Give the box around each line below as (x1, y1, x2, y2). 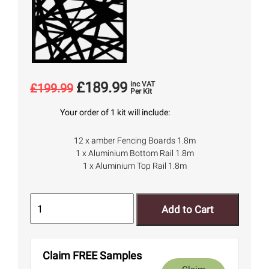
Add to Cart (162, 203, 214, 216)
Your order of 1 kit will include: (60, 107, 170, 118)
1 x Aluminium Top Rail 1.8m (82, 161, 187, 171)
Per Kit (130, 87, 152, 96)
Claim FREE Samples (43, 249, 142, 262)
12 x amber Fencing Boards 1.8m (73, 136, 196, 146)
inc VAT (130, 80, 155, 89)
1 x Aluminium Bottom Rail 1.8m (75, 148, 194, 159)
